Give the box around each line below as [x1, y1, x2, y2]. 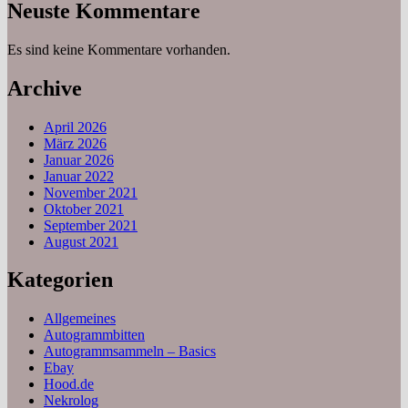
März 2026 [44, 135, 107, 151]
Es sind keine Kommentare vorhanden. [7, 41, 230, 57]
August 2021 [44, 233, 118, 250]
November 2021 [44, 184, 138, 200]
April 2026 [44, 118, 107, 135]
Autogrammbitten [44, 327, 145, 343]
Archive [7, 76, 82, 100]
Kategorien [7, 268, 113, 292]
